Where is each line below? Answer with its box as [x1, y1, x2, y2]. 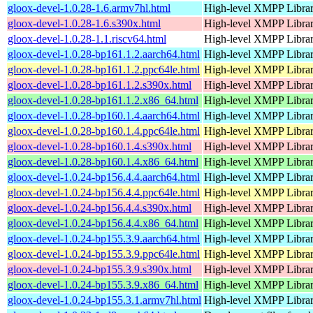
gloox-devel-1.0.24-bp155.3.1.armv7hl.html [8, 293, 201, 306]
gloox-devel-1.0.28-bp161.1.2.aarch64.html [8, 48, 200, 60]
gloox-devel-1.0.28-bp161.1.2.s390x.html [8, 78, 191, 91]
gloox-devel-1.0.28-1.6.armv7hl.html [8, 1, 170, 14]
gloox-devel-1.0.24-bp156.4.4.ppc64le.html [8, 186, 200, 198]
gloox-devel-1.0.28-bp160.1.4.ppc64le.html [8, 124, 200, 137]
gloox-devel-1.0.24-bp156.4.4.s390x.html [8, 201, 191, 214]
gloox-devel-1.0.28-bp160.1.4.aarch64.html [8, 109, 200, 122]
